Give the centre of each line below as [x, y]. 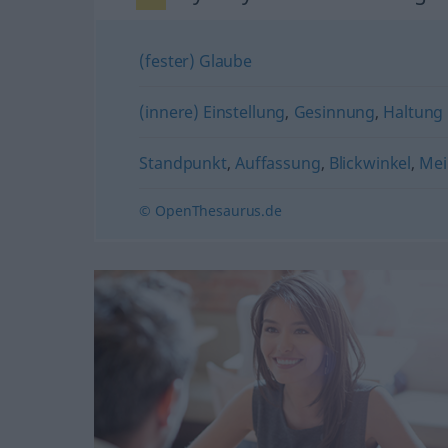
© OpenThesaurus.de [210, 210]
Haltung [413, 111]
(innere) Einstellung [212, 111]
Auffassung [278, 162]
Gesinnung [334, 111]
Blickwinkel [370, 162]
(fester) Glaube [196, 60]
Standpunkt [183, 162]
